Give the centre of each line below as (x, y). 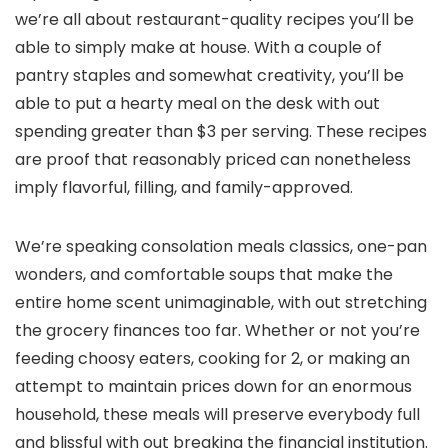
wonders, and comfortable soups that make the (204, 274)
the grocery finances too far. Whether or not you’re (217, 330)
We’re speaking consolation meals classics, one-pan (221, 246)
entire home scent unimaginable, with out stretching (221, 302)
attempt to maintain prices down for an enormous (213, 386)
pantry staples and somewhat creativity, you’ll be (209, 75)
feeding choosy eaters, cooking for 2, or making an (212, 358)
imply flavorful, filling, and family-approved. (184, 187)
